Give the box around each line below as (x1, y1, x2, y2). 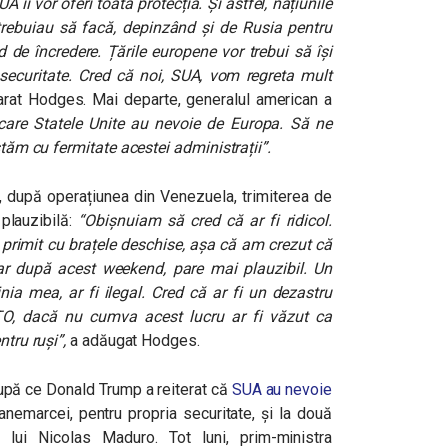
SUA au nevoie (231, 380, 332, 400)
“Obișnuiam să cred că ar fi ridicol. (78, 211, 332, 231)
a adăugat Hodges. (70, 331, 204, 351)
